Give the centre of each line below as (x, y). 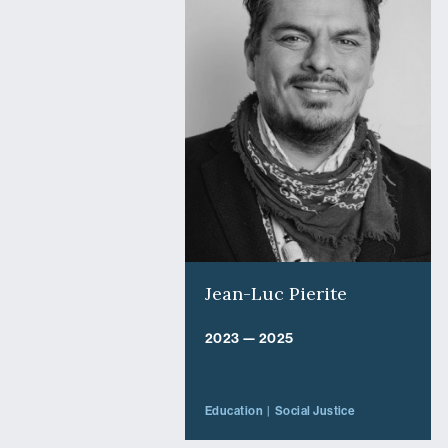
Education (234, 410)
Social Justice (315, 410)
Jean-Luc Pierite (275, 293)
